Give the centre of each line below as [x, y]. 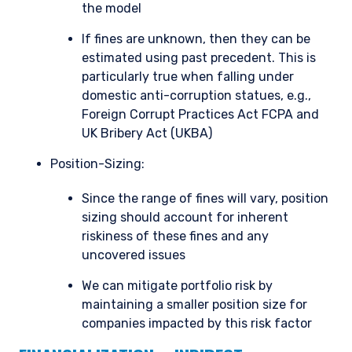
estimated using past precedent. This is [199, 58]
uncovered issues [134, 255]
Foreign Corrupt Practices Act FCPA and [200, 115]
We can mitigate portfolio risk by [177, 286]
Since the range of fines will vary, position [205, 199]
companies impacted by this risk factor [197, 324]
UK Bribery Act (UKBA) [147, 134]
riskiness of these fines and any [175, 236]
